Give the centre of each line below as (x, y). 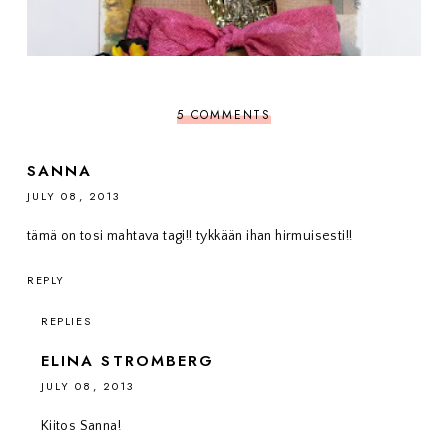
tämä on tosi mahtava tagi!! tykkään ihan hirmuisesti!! (189, 236)
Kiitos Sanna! (81, 426)
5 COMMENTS (223, 115)
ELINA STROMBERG (127, 361)
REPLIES (66, 321)
